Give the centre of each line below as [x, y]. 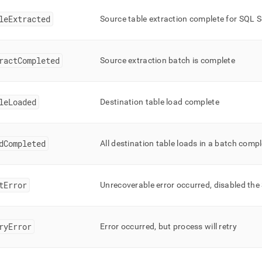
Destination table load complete [160, 102]
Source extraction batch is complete [168, 60]
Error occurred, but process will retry [168, 226]
